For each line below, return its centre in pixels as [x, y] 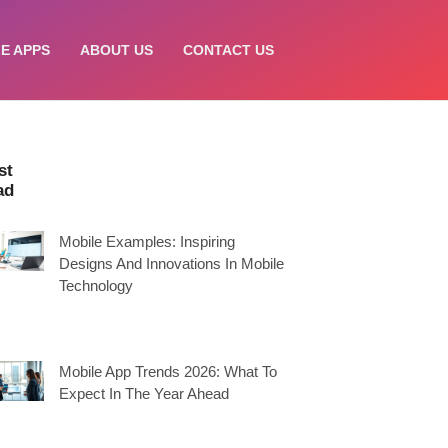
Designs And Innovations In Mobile [171, 263]
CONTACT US [228, 50]
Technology [96, 285]
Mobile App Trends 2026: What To [168, 371]
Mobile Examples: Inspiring [147, 241]
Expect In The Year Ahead [144, 393]
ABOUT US [116, 50]
